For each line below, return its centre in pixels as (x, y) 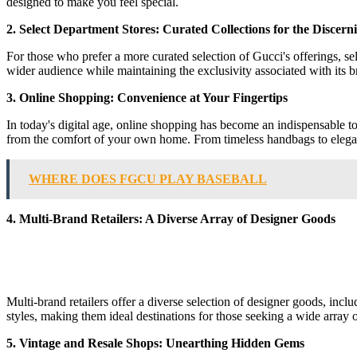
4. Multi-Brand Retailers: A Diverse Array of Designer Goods (171, 218)
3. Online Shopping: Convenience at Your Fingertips (147, 97)
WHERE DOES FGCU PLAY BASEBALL (148, 178)
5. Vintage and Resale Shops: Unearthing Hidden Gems (155, 343)
